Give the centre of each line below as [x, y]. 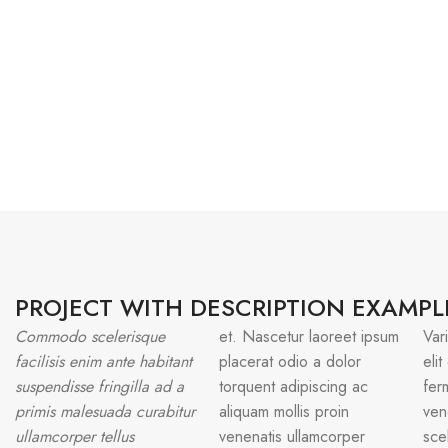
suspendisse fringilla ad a [99, 387]
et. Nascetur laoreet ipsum [308, 337]
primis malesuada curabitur [105, 412]
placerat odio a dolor [289, 362]
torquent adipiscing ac [293, 387]
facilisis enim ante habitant [103, 362]
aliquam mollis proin [283, 412]
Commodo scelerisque [90, 337]
